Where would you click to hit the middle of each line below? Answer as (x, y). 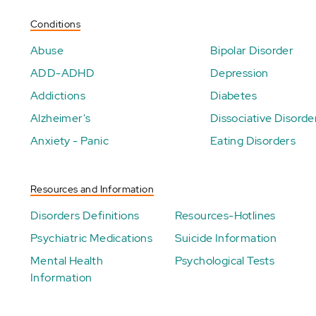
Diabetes (233, 96)
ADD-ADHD (63, 73)
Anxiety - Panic (69, 141)
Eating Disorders (253, 141)
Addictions (58, 96)
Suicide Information (226, 238)
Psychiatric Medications (92, 238)
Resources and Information (92, 189)
